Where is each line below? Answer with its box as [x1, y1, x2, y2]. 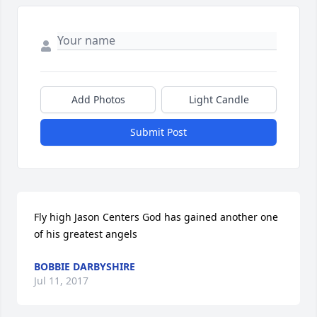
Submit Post [130, 125, 187, 139]
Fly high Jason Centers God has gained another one [34, 210, 278, 224]
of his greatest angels [34, 227, 137, 241]
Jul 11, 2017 [34, 274, 88, 288]
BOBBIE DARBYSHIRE [34, 260, 135, 274]
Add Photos [71, 93, 125, 107]
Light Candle [189, 93, 249, 107]
